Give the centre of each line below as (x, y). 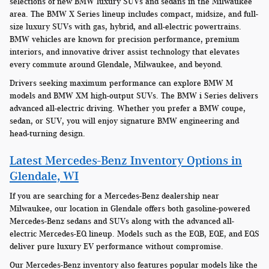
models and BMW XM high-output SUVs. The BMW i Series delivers (134, 95)
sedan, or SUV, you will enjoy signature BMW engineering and (124, 121)
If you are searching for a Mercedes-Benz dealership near (114, 196)
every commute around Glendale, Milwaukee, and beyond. (116, 64)
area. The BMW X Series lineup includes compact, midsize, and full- (134, 14)
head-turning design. (47, 133)
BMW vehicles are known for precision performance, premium (125, 39)
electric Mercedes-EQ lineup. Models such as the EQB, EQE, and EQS (134, 234)
